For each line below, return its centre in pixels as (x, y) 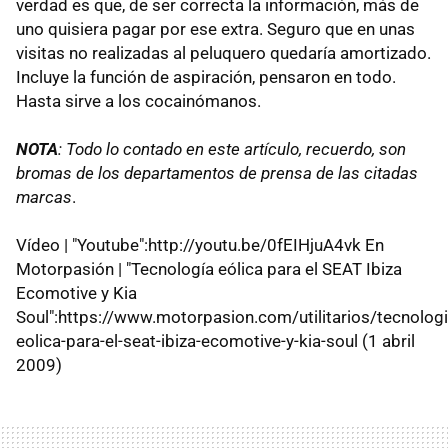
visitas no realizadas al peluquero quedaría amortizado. (223, 52)
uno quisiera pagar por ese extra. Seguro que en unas (215, 28)
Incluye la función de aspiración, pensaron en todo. (206, 76)
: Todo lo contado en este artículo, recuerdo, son (232, 148)
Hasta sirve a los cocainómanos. (138, 100)
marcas (44, 196)
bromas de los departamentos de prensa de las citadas (217, 172)
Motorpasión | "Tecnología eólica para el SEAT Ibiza (209, 268)
